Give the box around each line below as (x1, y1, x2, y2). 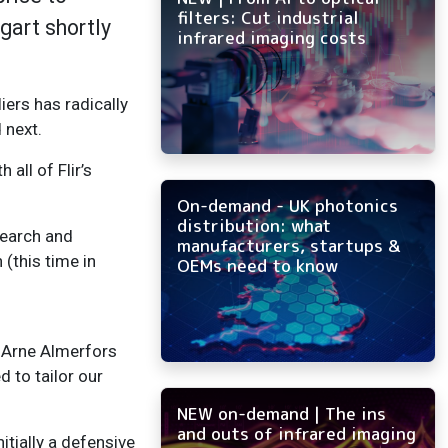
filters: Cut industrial (177, 6, 359, 30)
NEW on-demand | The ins (177, 402, 386, 426)
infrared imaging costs (177, 26, 366, 50)
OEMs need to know (177, 254, 338, 278)
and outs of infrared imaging (177, 422, 416, 446)
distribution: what (177, 214, 331, 238)
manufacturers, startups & (177, 234, 400, 258)
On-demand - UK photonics (177, 194, 398, 218)
